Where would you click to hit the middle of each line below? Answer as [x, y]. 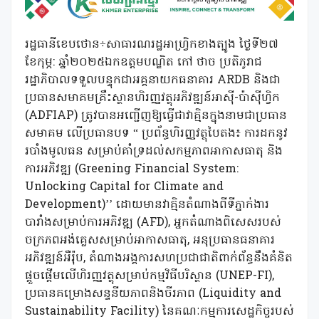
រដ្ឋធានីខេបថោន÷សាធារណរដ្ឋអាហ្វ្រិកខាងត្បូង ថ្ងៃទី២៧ [152, 45]
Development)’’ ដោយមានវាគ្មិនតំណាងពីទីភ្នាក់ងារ [147, 205]
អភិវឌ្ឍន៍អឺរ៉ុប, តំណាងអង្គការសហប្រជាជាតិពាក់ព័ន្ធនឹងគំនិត [159, 258]
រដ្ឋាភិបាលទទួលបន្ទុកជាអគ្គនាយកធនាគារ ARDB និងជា [153, 80]
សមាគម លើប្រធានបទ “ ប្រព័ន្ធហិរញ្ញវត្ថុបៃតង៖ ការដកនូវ [156, 134]
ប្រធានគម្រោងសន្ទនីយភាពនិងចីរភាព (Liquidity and [153, 294]
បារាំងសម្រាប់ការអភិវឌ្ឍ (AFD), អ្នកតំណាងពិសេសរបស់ [153, 223]
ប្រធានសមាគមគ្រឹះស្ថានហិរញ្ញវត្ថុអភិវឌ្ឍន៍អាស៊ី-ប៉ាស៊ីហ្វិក [152, 98]
